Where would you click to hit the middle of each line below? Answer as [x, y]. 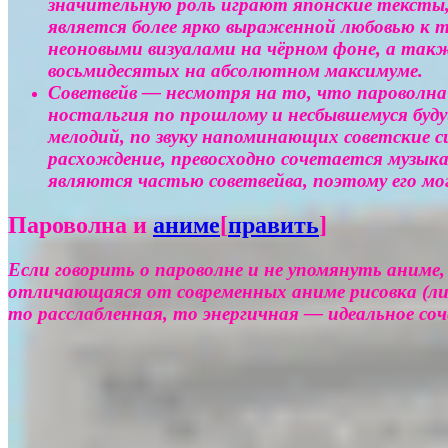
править [273, 225]
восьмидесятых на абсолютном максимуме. [235, 71]
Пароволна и [80, 225]
